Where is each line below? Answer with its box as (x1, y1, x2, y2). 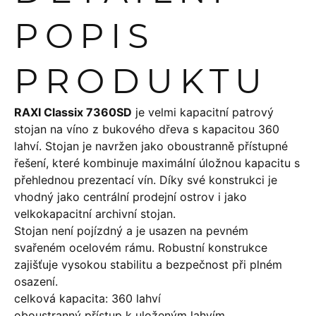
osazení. (14, 274, 58, 288)
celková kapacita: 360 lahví (14, 291, 161, 305)
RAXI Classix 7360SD (14, 105, 132, 119)
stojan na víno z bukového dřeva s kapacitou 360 (14, 122, 279, 136)
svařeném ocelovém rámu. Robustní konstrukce (14, 241, 267, 255)
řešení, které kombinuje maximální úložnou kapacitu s (14, 156, 300, 170)
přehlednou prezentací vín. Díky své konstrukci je (14, 173, 277, 187)
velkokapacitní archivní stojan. (14, 207, 176, 221)
